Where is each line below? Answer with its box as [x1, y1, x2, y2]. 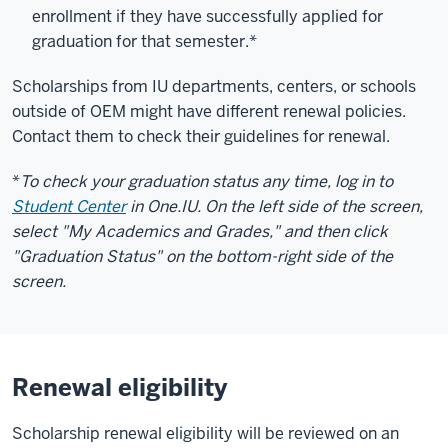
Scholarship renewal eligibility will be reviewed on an [12, 423, 399, 444]
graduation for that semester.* [32, 31, 257, 52]
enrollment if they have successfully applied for [32, 6, 383, 27]
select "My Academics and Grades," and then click [12, 221, 388, 242]
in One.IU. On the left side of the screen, [126, 196, 423, 217]
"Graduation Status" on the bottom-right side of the [12, 246, 393, 267]
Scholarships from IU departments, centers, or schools [12, 76, 416, 97]
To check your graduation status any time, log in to [20, 171, 393, 192]
